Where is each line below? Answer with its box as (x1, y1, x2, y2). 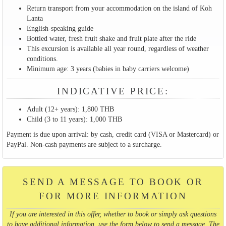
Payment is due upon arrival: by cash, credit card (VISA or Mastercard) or (6, 130, 219, 139)
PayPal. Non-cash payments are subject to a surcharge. (6, 140, 162, 149)
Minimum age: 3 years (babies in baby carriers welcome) (26, 65, 189, 73)
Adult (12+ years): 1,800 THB (26, 105, 114, 114)
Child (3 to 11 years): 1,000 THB (26, 115, 122, 124)
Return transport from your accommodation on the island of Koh (26, 4, 212, 13)
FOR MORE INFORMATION (39, 191, 187, 202)
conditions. (26, 54, 58, 63)
